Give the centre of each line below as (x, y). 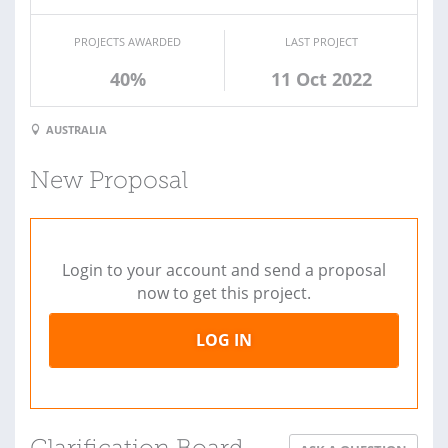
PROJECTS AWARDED (127, 41)
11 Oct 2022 (321, 78)
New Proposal (109, 182)
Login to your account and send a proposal (224, 270)
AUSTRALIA (76, 130)
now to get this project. (224, 293)
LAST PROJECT (321, 41)
